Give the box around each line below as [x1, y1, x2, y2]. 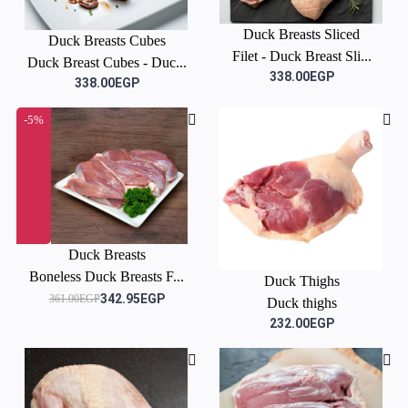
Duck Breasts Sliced [243, 26, 360, 43]
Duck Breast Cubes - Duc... [26, 55, 187, 71]
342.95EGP [99, 291, 165, 306]
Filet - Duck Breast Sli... [231, 48, 372, 65]
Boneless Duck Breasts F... [29, 269, 184, 285]
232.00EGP [269, 316, 334, 331]
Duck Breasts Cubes [47, 33, 166, 49]
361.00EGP [48, 292, 100, 306]
